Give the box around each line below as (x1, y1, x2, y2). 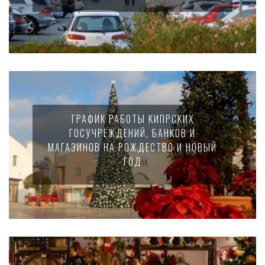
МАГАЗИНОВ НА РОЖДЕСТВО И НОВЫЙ (48, 140, 217, 154)
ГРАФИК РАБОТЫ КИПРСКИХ (71, 112, 194, 126)
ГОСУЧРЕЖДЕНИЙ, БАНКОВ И (69, 126, 196, 140)
